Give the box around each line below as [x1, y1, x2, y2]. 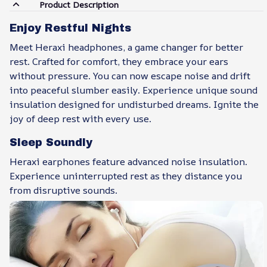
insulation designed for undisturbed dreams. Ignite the [10, 98, 259, 111]
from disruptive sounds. [10, 183, 117, 197]
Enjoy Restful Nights [10, 21, 131, 34]
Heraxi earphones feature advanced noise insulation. [10, 154, 247, 168]
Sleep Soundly [10, 136, 92, 148]
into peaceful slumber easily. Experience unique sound [10, 83, 257, 97]
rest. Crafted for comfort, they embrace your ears [10, 55, 228, 69]
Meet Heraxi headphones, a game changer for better [10, 41, 243, 54]
